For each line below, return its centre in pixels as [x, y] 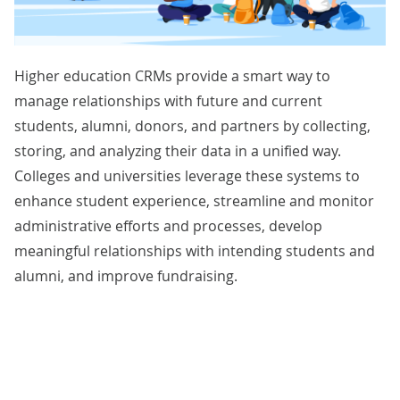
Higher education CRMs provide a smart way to [172, 75]
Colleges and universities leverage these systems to [187, 175]
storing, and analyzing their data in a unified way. [178, 150]
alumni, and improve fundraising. [126, 275]
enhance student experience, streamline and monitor [194, 200]
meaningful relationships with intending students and [195, 250]
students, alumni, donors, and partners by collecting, [192, 125]
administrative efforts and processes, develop [168, 225]
